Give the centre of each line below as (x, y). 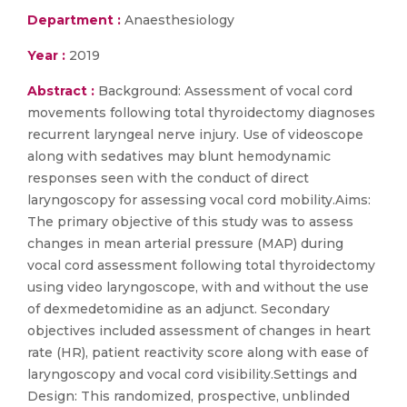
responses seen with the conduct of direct (168, 178)
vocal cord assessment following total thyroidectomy (201, 265)
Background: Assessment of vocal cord (225, 91)
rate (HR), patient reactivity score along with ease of (198, 352)
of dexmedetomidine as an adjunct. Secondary (179, 309)
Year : (46, 55)
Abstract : (63, 91)
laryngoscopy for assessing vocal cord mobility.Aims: (199, 200)
